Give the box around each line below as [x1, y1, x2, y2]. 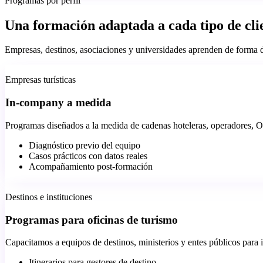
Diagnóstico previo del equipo [29, 140, 140, 150]
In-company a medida [5, 96, 112, 109]
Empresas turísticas [5, 75, 76, 85]
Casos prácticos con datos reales [29, 150, 147, 161]
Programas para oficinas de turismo [5, 213, 178, 226]
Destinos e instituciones [5, 191, 92, 202]
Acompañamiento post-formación [29, 161, 153, 171]
